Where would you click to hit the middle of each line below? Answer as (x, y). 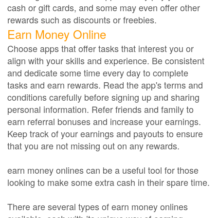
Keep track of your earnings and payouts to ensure (105, 133)
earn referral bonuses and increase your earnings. (104, 121)
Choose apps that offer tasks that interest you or (100, 48)
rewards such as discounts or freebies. (82, 19)
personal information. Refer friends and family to (100, 109)
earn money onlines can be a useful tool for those (103, 170)
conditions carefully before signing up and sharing (103, 97)
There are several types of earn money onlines (98, 206)
